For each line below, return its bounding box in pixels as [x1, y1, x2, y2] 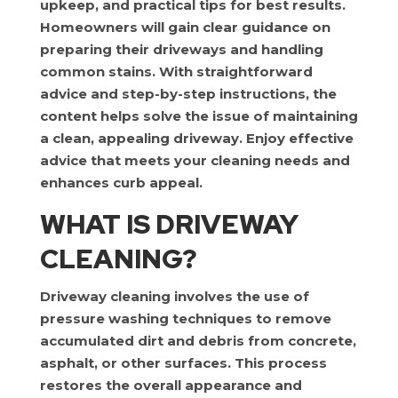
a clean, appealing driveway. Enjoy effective [39, 130, 354, 147]
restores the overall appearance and [39, 377, 302, 394]
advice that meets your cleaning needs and [39, 152, 350, 169]
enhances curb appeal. [39, 174, 203, 191]
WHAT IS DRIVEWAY [39, 206, 298, 242]
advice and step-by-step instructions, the [39, 85, 337, 102]
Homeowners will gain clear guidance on [39, 19, 330, 36]
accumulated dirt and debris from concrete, [39, 332, 356, 349]
